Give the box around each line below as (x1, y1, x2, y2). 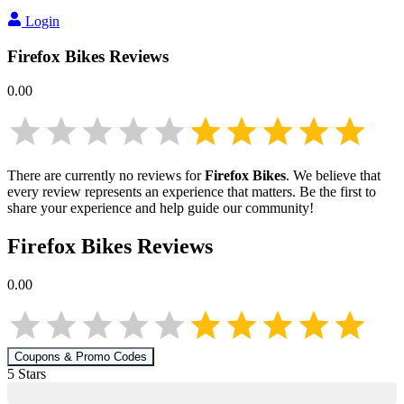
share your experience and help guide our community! (7, 200, 314, 216)
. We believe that (286, 168, 381, 184)
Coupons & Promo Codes (14, 350, 147, 364)
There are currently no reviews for (7, 168, 205, 184)
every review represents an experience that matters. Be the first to (7, 184, 376, 200)
